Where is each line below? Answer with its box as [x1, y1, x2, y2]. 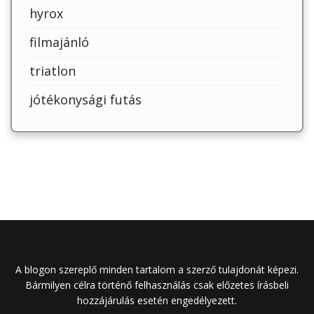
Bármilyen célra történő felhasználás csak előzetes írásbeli [25, 278, 289, 292]
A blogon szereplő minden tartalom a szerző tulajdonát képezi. [15, 263, 299, 277]
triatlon [29, 62, 76, 80]
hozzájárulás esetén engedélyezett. [77, 294, 237, 308]
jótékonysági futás [29, 91, 142, 109]
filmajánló [29, 34, 89, 51]
